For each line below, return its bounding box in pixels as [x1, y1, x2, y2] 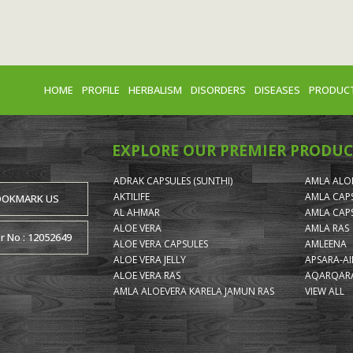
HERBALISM [128, 82, 182, 97]
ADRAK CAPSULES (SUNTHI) [113, 173, 232, 188]
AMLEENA [305, 236, 347, 251]
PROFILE [82, 82, 120, 97]
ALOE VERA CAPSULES [113, 236, 208, 251]
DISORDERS [191, 82, 246, 97]
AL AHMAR [113, 205, 160, 219]
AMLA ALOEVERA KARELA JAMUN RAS [113, 284, 274, 298]
